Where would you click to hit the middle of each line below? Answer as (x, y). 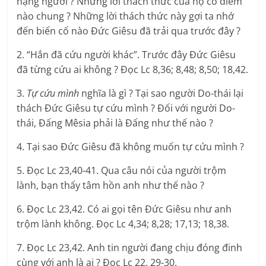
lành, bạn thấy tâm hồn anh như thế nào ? (111, 186)
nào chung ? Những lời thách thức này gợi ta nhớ (126, 16)
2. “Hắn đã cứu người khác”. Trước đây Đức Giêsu (126, 55)
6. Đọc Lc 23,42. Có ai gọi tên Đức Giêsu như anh (124, 209)
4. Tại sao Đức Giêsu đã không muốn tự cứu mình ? (131, 147)
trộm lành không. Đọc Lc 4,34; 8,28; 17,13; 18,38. (123, 224)
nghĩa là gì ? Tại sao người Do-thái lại (161, 94)
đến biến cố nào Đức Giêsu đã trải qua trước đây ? (129, 31)
